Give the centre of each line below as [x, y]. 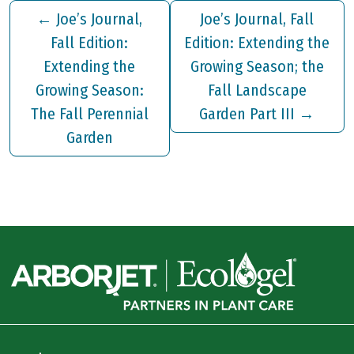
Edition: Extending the [257, 43]
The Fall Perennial [89, 114]
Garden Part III [247, 114]
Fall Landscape [257, 90]
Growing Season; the [257, 67]
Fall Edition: [90, 43]
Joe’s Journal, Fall [257, 19]
